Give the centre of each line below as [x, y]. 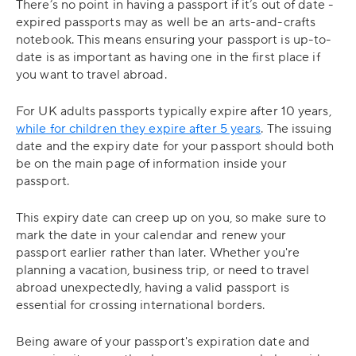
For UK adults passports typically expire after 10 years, [174, 111]
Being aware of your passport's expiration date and [163, 342]
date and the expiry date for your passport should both [175, 146]
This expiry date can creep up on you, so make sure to [171, 218]
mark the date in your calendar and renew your [151, 235]
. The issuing [296, 129]
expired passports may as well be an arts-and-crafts [166, 22]
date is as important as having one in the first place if [168, 57]
